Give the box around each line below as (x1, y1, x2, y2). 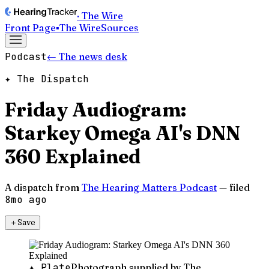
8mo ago (5, 193, 47, 206)
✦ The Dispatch (5, 73, 89, 85)
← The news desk (47, 50, 127, 62)
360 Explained (5, 145, 141, 169)
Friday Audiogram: (5, 98, 186, 122)
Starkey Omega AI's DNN (5, 121, 240, 145)
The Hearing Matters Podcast (82, 181, 217, 193)
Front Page (5, 22, 56, 34)
